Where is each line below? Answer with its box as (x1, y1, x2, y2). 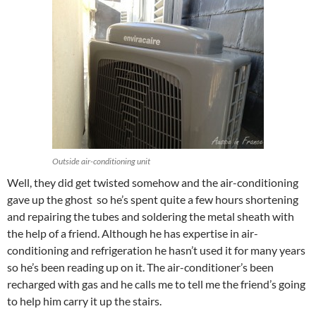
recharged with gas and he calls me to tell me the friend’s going (7, 277, 305, 291)
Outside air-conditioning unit (52, 156, 150, 167)
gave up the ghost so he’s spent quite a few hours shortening (7, 193, 298, 207)
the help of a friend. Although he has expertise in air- (7, 226, 258, 241)
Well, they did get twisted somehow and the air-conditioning (7, 176, 298, 190)
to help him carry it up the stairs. (7, 294, 162, 308)
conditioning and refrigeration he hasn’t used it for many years (7, 243, 305, 257)
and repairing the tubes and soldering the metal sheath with (7, 209, 294, 224)
